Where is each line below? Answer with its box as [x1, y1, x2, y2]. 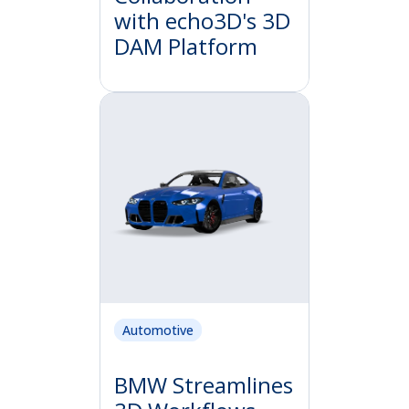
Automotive [122, 320, 194, 339]
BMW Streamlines [114, 370, 293, 401]
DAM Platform [114, 30, 257, 61]
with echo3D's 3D [114, 5, 290, 36]
